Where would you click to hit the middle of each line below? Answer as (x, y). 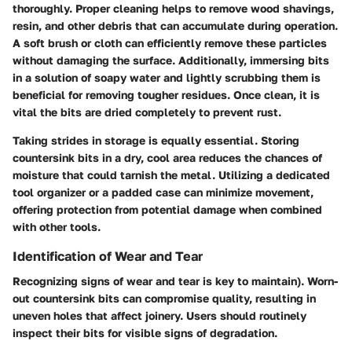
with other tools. (57, 226)
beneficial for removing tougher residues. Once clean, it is (166, 94)
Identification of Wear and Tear (108, 256)
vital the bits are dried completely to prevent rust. (147, 112)
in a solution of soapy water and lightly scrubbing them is (167, 77)
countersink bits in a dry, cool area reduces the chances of (167, 157)
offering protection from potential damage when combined (167, 209)
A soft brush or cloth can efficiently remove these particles (170, 42)
